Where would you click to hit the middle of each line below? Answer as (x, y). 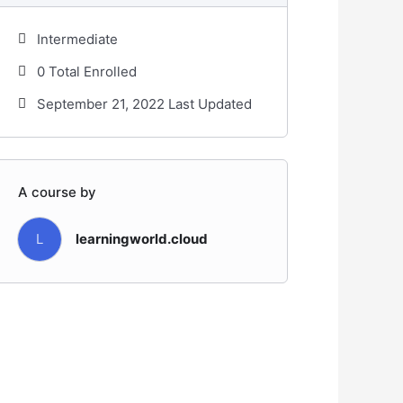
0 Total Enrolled (87, 71)
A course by (58, 192)
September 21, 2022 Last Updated (145, 103)
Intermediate (78, 39)
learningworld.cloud (142, 238)
